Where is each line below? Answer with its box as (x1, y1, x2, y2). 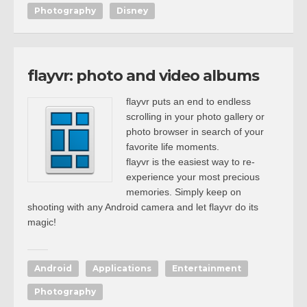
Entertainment (172, 263, 241, 273)
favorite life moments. (126, 141, 219, 152)
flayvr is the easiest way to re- (126, 156, 255, 167)
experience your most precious (126, 171, 260, 182)
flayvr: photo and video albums (27, 66, 259, 85)
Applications (93, 263, 151, 273)
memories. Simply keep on (126, 186, 241, 197)
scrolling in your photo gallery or (126, 111, 265, 122)
